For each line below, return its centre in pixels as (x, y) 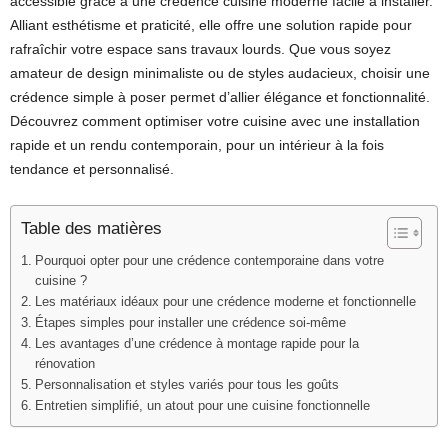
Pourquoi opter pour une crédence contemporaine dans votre (209, 261)
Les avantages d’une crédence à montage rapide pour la (196, 344)
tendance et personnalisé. (92, 169)
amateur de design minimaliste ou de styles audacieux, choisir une (220, 73)
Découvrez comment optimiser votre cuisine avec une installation (215, 121)
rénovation (64, 364)
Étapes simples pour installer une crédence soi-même (190, 323)
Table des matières (91, 229)
